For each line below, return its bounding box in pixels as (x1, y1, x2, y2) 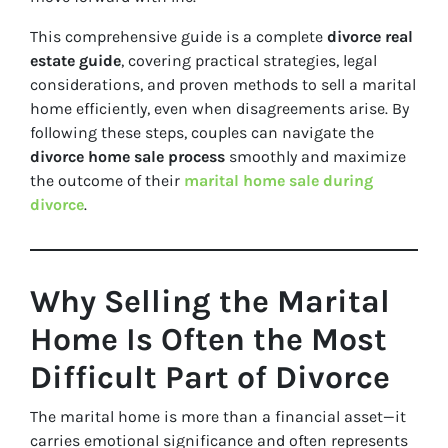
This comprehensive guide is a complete (30, 27, 327, 47)
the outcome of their (30, 171, 184, 191)
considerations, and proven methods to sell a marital (30, 75, 416, 95)
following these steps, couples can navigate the (30, 123, 374, 143)
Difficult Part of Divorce (30, 359, 390, 397)
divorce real (327, 27, 413, 47)
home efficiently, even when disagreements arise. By (30, 99, 409, 119)
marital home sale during (184, 171, 373, 191)
